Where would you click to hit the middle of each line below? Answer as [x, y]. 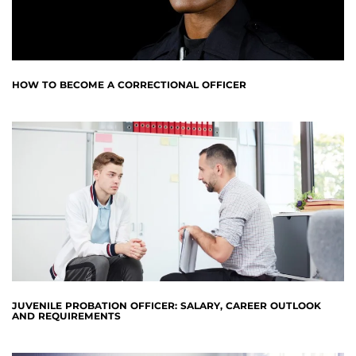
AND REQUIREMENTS [66, 316]
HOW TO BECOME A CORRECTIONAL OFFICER [129, 84]
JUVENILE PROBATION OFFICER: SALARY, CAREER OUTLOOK [166, 306]
